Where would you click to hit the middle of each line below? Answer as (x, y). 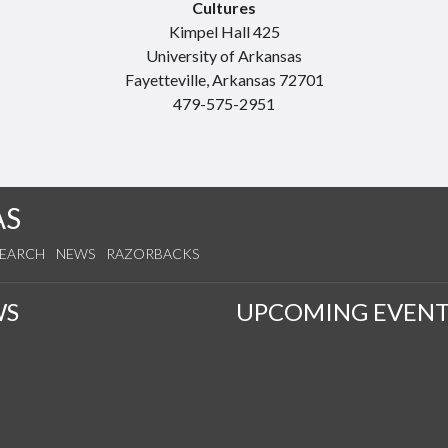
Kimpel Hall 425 (224, 31)
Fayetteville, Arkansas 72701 (224, 79)
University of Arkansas (224, 55)
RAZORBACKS (152, 253)
